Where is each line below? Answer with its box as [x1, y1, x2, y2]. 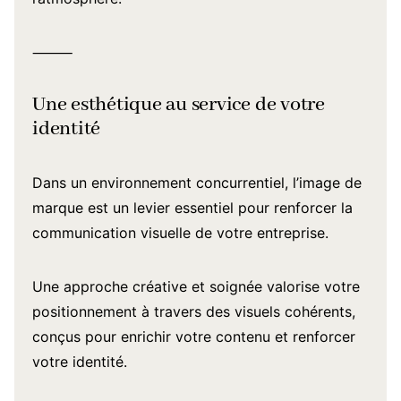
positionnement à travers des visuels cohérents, [32, 303, 355, 320]
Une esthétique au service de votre [32, 92, 325, 117]
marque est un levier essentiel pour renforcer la [32, 199, 353, 217]
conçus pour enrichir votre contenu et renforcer [32, 328, 355, 346]
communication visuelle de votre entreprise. [32, 224, 328, 242]
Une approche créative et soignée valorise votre [32, 277, 360, 295]
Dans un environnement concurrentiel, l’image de [32, 174, 362, 192]
